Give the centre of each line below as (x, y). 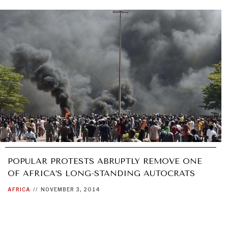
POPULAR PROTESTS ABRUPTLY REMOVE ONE (105, 161)
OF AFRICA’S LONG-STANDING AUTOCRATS (101, 174)
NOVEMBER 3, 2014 (70, 190)
